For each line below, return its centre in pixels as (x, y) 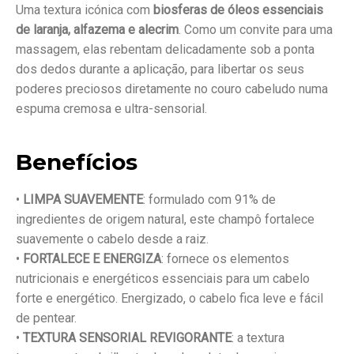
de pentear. (46, 318)
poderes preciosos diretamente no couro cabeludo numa (172, 89)
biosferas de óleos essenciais (238, 10)
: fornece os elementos (225, 259)
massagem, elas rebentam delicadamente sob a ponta (165, 49)
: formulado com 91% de (209, 200)
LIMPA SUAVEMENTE (83, 200)
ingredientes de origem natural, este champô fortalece (165, 219)
